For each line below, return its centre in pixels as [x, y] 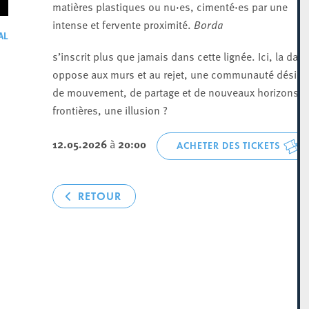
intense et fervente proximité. [123, 24]
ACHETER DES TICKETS [228, 146]
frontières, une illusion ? [110, 110]
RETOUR [99, 196]
